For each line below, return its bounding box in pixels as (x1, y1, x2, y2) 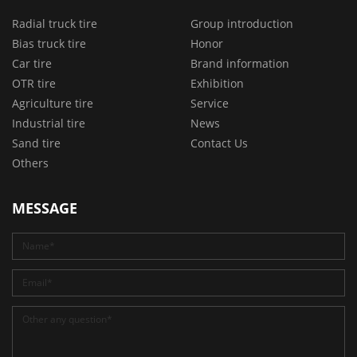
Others (12, 155, 49, 171)
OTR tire (12, 75, 56, 91)
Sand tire (12, 135, 61, 151)
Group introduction (190, 15, 293, 31)
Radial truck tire (12, 15, 97, 31)
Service (190, 95, 229, 111)
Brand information (190, 55, 289, 71)
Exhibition (190, 75, 244, 91)
